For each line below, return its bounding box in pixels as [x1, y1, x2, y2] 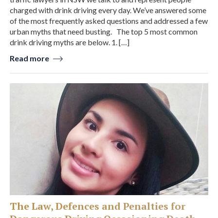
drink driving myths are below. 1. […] [10, 37, 129, 47]
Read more [10, 54, 51, 63]
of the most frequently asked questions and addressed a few [10, 16, 208, 26]
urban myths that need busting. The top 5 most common [10, 27, 198, 36]
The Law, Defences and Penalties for [10, 199, 185, 213]
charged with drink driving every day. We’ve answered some [10, 5, 206, 15]
